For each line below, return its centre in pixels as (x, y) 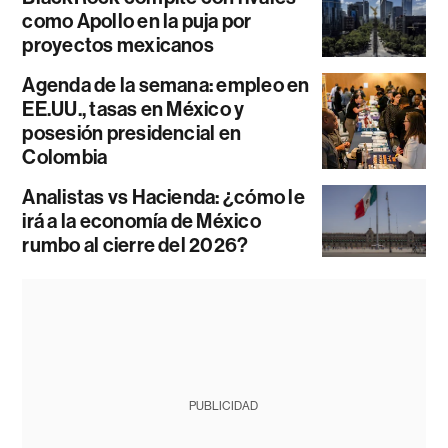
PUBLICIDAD (224, 405)
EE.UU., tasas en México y (133, 108)
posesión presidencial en (132, 132)
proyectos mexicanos (118, 44)
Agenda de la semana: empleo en (166, 84)
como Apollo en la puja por (137, 20)
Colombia (65, 156)
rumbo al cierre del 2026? (135, 244)
